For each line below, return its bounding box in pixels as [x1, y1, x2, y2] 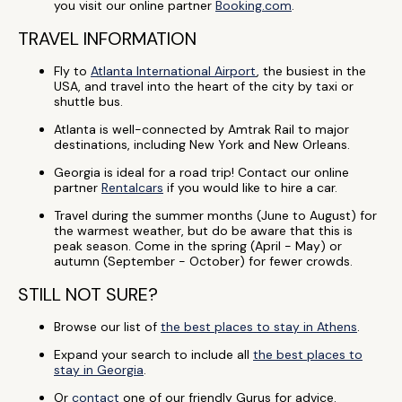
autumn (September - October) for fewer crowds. [54, 253, 353, 269]
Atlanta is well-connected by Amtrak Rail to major [54, 121, 349, 137]
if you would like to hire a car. [163, 179, 337, 196]
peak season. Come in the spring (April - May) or [54, 238, 342, 254]
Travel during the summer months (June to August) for [54, 207, 377, 223]
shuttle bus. [54, 93, 123, 109]
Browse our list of [54, 319, 161, 335]
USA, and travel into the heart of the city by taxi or [54, 78, 354, 94]
